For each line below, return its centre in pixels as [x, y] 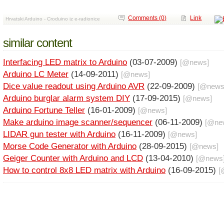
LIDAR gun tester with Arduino [59, 134]
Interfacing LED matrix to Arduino [65, 62]
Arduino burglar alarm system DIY [66, 98]
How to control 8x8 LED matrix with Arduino [84, 170]
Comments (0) [147, 18]
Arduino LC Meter [36, 74]
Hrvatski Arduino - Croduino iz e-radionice [53, 18]
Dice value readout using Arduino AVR [74, 86]
